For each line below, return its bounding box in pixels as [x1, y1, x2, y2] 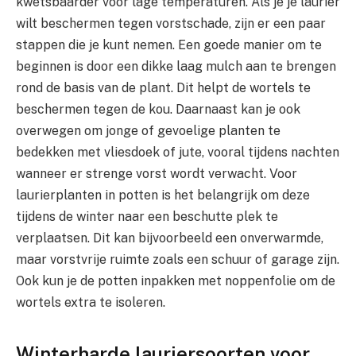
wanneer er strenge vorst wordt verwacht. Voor [16, 166, 297, 182]
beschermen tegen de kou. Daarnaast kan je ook [16, 102, 300, 118]
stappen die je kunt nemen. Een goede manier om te [16, 37, 322, 53]
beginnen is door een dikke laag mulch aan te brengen [16, 59, 336, 75]
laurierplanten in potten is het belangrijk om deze [16, 188, 310, 203]
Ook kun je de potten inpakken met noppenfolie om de [16, 273, 335, 289]
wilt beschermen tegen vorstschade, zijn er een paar [16, 16, 326, 32]
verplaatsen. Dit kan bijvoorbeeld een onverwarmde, [16, 230, 323, 246]
